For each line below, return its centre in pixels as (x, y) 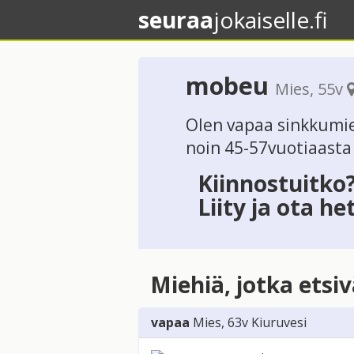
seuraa (176, 20)
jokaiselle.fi (270, 20)
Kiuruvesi (279, 323)
